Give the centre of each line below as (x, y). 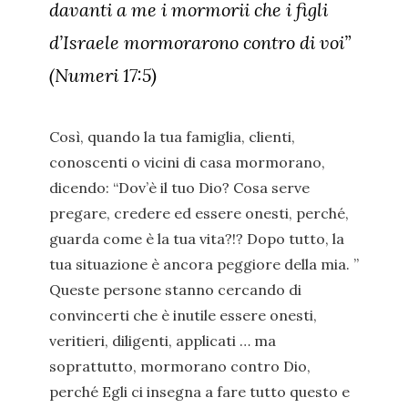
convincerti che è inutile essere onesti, (183, 315)
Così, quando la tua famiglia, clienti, (172, 137)
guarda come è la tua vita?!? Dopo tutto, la (197, 239)
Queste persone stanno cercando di (175, 290)
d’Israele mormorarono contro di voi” (200, 42)
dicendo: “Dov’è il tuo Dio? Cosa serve (179, 188)
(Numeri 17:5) (103, 75)
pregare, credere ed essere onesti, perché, (199, 213)
